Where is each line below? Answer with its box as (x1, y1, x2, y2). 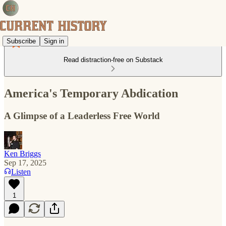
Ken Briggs (4, 149, 41, 158)
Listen (11, 167, 31, 176)
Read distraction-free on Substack (63, 56, 163, 64)
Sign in (44, 37, 64, 45)
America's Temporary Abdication (4, 86, 178, 100)
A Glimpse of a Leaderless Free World (4, 110, 160, 121)
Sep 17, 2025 (4, 158, 46, 167)
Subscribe (7, 37, 36, 45)
